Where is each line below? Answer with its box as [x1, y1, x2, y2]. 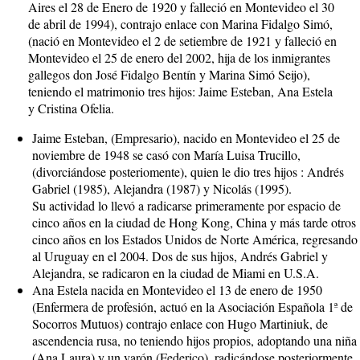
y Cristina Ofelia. [28, 100, 114, 117]
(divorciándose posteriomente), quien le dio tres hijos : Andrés [32, 163, 344, 180]
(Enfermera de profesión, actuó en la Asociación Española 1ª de [32, 298, 353, 315]
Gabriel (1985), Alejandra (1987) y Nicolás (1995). [32, 180, 292, 197]
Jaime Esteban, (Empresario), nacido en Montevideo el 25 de [32, 129, 340, 146]
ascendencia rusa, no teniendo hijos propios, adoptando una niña [32, 332, 357, 349]
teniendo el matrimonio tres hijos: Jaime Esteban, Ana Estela [28, 83, 333, 100]
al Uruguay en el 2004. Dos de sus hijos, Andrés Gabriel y [32, 247, 328, 264]
